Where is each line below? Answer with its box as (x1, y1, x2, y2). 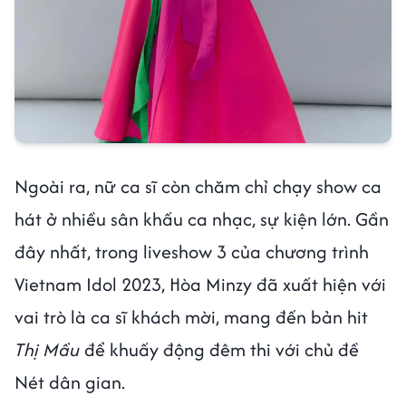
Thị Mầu (14, 335, 80, 362)
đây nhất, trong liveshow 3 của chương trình (14, 237, 369, 265)
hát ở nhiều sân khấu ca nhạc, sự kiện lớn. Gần (14, 205, 389, 232)
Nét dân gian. (14, 368, 130, 395)
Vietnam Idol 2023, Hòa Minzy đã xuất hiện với (14, 270, 386, 297)
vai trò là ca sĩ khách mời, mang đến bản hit (14, 303, 368, 330)
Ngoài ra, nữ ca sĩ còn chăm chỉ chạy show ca (14, 172, 382, 199)
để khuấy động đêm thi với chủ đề (80, 335, 359, 362)
